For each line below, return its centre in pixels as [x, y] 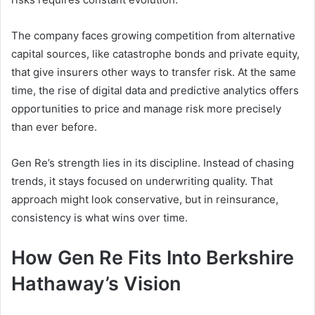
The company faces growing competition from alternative [153, 35]
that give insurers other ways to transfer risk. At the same [154, 72]
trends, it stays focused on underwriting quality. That [142, 181]
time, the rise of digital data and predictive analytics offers [155, 90]
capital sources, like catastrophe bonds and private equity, [155, 53]
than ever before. [54, 127]
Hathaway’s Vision [96, 283]
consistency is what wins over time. [99, 217]
